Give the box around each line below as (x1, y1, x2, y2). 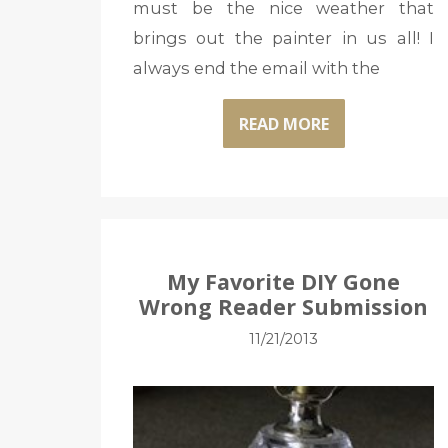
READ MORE (238, 112, 329, 135)
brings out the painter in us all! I (132, 28, 435, 49)
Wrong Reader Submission (139, 292, 429, 321)
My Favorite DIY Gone (167, 267, 401, 296)
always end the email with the (132, 58, 380, 79)
